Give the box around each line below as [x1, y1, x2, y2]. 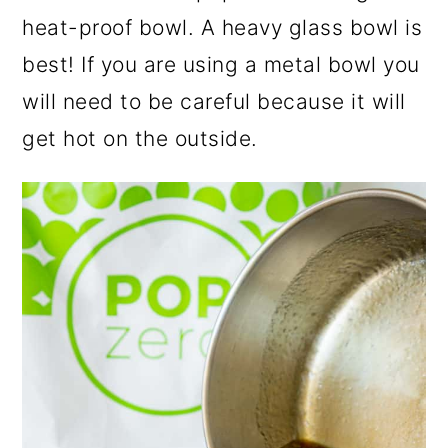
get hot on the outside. [22, 126, 258, 152]
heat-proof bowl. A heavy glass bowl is [22, 15, 423, 41]
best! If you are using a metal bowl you [22, 52, 420, 78]
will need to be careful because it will [22, 89, 406, 115]
